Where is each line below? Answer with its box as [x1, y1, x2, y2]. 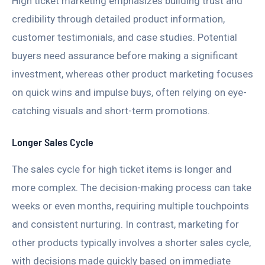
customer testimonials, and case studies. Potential [12, 31, 237, 43]
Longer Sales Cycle [12, 135, 93, 149]
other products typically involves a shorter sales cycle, [12, 237, 251, 249]
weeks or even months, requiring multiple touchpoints [12, 200, 249, 212]
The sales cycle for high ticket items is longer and [12, 163, 232, 176]
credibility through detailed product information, [12, 12, 225, 25]
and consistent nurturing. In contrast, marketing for [12, 218, 239, 231]
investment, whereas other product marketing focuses [12, 67, 253, 80]
